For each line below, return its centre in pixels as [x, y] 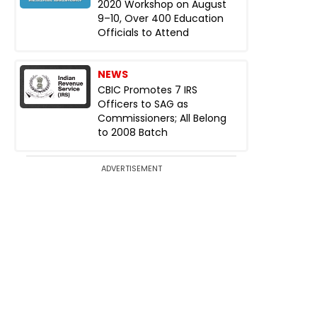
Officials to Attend [143, 33]
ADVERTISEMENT [131, 168]
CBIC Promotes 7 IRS [148, 90]
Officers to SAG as [143, 104]
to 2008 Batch [133, 132]
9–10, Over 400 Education [161, 18]
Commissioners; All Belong [162, 118]
